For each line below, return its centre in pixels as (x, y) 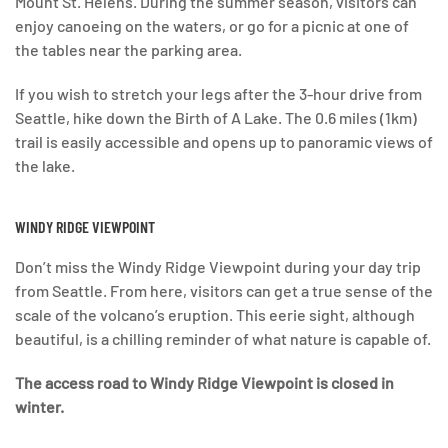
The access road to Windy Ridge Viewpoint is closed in (204, 382)
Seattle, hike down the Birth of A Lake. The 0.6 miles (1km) (216, 117)
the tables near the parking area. (128, 49)
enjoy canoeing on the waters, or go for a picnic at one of (212, 25)
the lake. (45, 165)
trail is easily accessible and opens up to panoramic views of (224, 141)
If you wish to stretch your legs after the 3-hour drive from (218, 93)
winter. (39, 406)
